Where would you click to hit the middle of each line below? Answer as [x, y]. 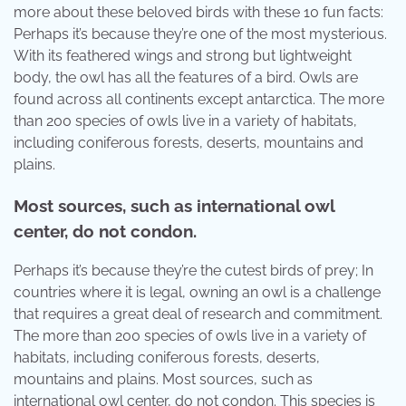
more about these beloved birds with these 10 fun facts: [198, 12]
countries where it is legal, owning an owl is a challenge [197, 293]
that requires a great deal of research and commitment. [198, 314]
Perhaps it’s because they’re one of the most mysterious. [200, 34]
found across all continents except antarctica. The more [199, 99]
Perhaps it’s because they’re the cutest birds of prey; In [193, 271]
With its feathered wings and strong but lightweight [183, 55]
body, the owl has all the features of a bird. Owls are [186, 77]
